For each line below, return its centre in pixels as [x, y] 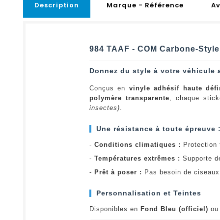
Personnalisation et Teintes [149, 193]
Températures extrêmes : [137, 158]
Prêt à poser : [118, 172]
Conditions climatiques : [137, 144]
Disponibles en [115, 209]
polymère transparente [129, 98]
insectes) [105, 108]
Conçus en [109, 88]
